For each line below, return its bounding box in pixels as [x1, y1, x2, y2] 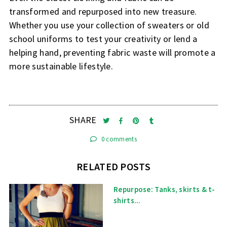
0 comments [99, 134, 137, 143]
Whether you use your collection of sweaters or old [9, 19, 209, 31]
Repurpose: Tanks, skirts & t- [113, 184, 215, 195]
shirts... [113, 196, 141, 206]
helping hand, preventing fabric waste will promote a [9, 46, 216, 58]
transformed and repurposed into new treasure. [9, 5, 197, 17]
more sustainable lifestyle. [9, 60, 116, 72]
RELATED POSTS [77, 160, 150, 173]
